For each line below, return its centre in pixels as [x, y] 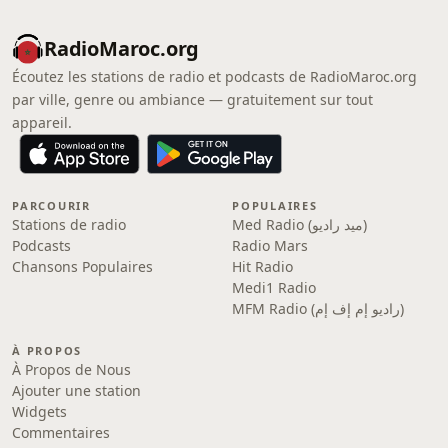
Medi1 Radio [274, 287]
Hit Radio [262, 266]
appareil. [42, 122]
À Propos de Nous [71, 369]
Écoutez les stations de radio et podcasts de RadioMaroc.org [214, 76]
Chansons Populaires [82, 266]
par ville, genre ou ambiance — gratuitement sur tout [192, 99]
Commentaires [61, 432]
